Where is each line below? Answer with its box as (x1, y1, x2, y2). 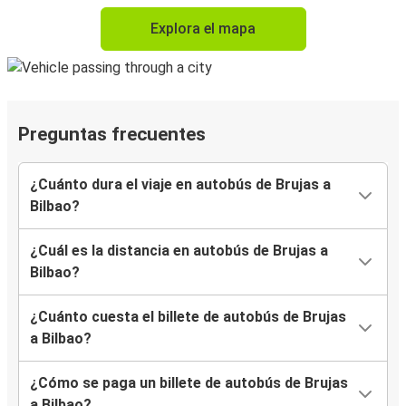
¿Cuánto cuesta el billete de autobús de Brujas (30, 308, 346, 326)
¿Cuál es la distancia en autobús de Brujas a (30, 242, 328, 260)
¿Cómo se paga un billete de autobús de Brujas (30, 374, 348, 392)
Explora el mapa (150, 20, 256, 38)
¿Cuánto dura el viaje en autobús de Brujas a (30, 176, 331, 194)
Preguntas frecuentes (18, 123, 206, 146)
